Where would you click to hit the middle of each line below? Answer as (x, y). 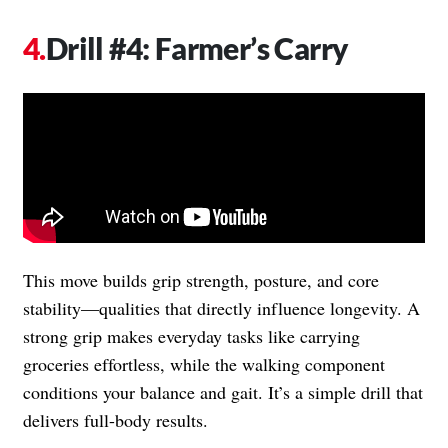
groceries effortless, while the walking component (204, 363)
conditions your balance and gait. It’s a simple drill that (223, 391)
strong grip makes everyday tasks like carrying (191, 335)
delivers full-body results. (115, 419)
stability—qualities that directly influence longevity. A (221, 307)
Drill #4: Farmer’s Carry (197, 47)
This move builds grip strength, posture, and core (201, 279)
